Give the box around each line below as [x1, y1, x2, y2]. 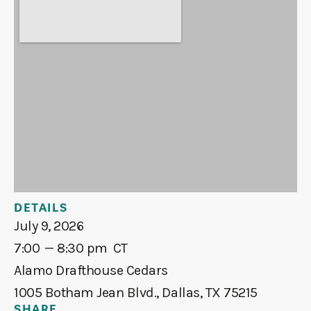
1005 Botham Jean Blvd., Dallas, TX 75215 [14, 285, 258, 301]
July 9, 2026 [14, 218, 84, 234]
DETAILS [14, 203, 68, 215]
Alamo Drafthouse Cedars [14, 262, 168, 278]
